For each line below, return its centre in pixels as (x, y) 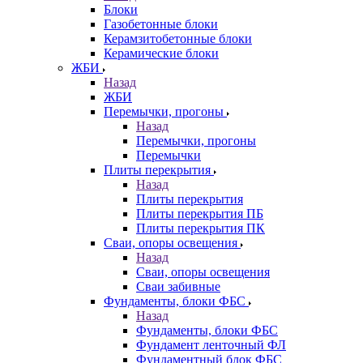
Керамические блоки (161, 53)
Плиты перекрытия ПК (201, 228)
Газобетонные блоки (161, 24)
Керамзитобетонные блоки (178, 39)
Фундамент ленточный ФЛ (211, 345)
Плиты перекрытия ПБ (200, 214)
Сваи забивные (178, 287)
